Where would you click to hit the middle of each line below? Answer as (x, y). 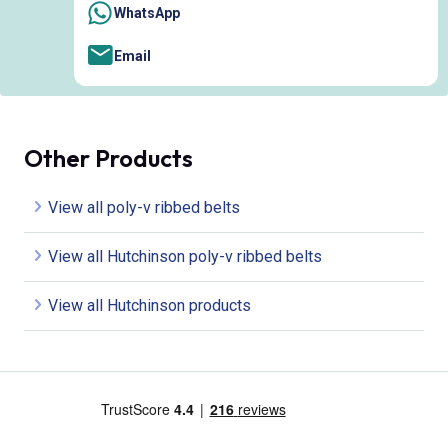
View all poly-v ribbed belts (144, 207)
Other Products (108, 157)
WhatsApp (147, 12)
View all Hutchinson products (149, 305)
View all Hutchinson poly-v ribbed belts (185, 256)
